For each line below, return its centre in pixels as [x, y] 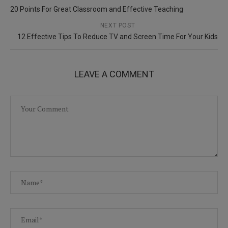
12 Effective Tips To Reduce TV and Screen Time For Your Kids [118, 36]
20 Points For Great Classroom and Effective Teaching [97, 9]
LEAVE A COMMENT [114, 74]
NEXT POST [118, 25]
